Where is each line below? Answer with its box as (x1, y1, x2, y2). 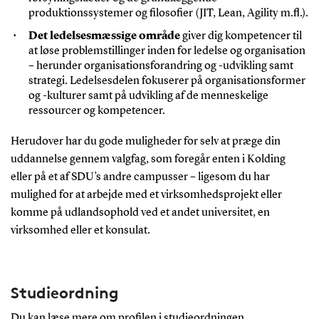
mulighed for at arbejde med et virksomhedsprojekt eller (10, 189, 282, 201)
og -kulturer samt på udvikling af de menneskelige (28, 90, 268, 102)
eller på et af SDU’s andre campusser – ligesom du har (10, 171, 270, 183)
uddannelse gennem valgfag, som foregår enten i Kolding (10, 153, 286, 165)
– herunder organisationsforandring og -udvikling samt (28, 60, 293, 72)
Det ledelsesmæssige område (28, 30, 180, 42)
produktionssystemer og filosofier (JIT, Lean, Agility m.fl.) (28, 7, 305, 19)
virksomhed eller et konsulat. (10, 224, 150, 236)
